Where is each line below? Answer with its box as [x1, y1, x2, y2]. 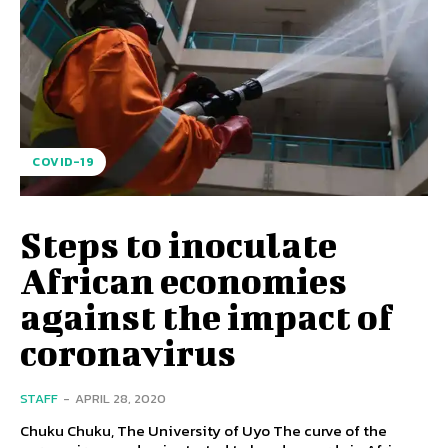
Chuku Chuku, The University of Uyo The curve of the [20, 419, 273, 443]
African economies [20, 259, 347, 302]
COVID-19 [32, 153, 94, 172]
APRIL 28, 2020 [75, 389, 166, 409]
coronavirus [20, 331, 236, 374]
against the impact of [20, 295, 393, 338]
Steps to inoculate [20, 223, 337, 266]
